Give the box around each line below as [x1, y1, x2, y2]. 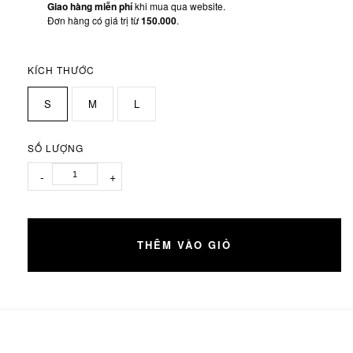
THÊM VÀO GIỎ [137, 236, 232, 252]
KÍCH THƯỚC [28, 62, 95, 76]
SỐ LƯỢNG [28, 140, 84, 154]
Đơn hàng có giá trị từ [47, 13, 141, 27]
